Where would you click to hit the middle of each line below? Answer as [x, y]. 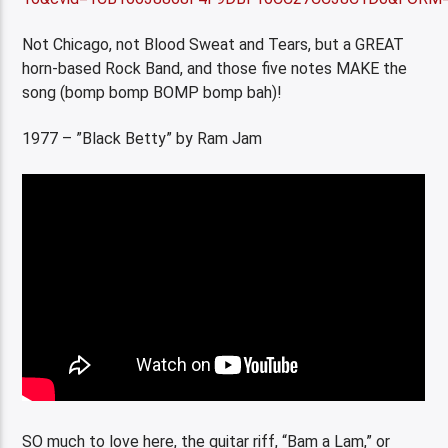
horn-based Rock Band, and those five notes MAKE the [215, 69]
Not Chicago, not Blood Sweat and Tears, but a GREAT [213, 45]
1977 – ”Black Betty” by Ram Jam [142, 139]
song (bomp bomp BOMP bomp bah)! [152, 93]
